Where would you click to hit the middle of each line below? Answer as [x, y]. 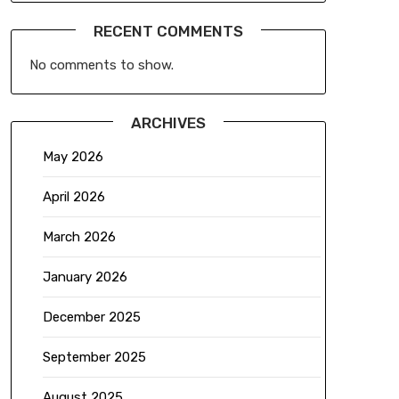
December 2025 [91, 318]
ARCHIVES [168, 123]
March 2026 [79, 237]
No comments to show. [101, 65]
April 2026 [73, 197]
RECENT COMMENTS [168, 32]
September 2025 [94, 358]
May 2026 [73, 157]
